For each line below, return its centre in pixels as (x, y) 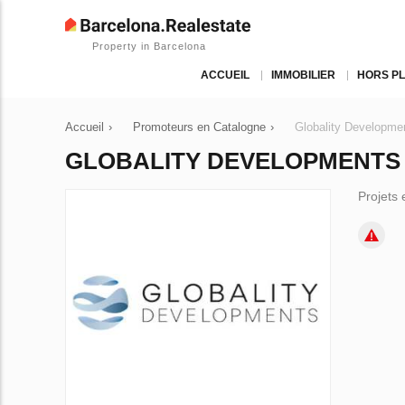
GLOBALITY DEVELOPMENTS (233, 161)
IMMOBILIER (303, 75)
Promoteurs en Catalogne (199, 127)
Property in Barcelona (149, 46)
